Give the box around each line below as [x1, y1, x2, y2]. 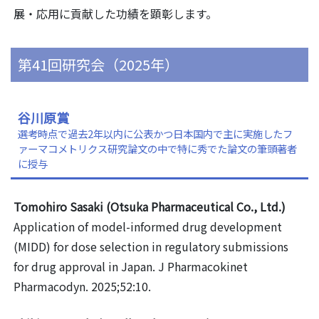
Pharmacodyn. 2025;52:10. [14, 278, 151, 296]
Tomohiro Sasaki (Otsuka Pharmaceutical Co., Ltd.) [14, 198, 286, 216]
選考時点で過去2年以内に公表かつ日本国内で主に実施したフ [18, 126, 293, 142]
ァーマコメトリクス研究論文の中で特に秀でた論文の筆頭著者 [18, 141, 297, 157]
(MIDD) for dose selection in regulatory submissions [14, 238, 288, 256]
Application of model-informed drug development [14, 218, 282, 236]
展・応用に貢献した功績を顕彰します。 [14, 5, 217, 23]
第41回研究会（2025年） [18, 54, 179, 75]
